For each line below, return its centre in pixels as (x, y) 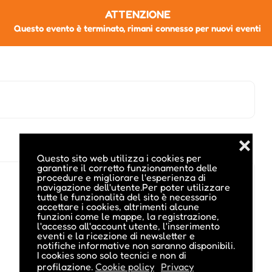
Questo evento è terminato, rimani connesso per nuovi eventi (138, 28)
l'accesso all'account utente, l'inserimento (128, 226)
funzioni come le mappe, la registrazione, (128, 216)
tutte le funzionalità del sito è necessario (127, 196)
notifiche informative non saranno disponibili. (136, 245)
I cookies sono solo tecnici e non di (111, 255)
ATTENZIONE (138, 14)
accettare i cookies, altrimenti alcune (118, 206)
